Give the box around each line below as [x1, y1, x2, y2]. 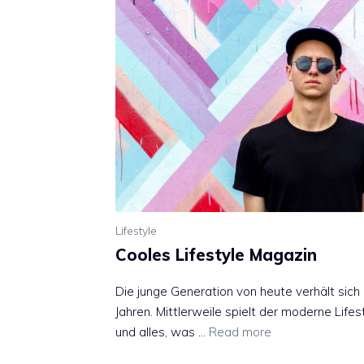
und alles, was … [115, 324, 209, 340]
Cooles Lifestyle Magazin [115, 245, 317, 266]
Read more [209, 324, 271, 340]
